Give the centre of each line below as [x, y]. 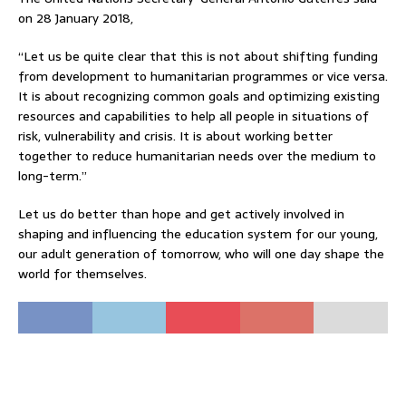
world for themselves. [82, 274]
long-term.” [53, 176]
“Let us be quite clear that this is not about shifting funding [198, 56]
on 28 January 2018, [76, 18]
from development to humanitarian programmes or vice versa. [203, 76]
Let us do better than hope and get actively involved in [181, 214]
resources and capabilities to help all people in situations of [193, 116]
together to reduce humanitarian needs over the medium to [197, 156]
